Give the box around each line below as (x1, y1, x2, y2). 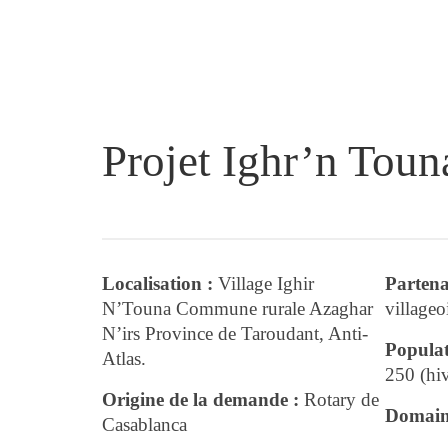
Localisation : (102, 273, 213, 295)
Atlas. (102, 348, 146, 370)
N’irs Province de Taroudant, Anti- (102, 323, 368, 345)
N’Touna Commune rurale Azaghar (102, 298, 373, 320)
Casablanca (102, 414, 187, 436)
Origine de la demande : (102, 389, 304, 411)
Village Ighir (213, 273, 314, 295)
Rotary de (304, 389, 379, 411)
